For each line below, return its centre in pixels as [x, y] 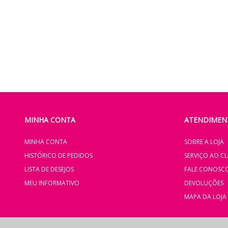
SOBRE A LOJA [204, 142]
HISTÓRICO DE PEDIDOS [58, 155]
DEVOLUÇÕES [204, 183]
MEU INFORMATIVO [52, 183]
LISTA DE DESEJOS [49, 169]
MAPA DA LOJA [205, 197]
